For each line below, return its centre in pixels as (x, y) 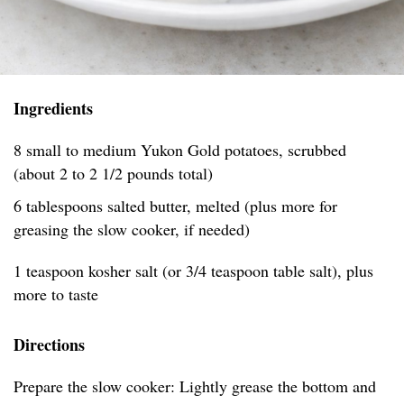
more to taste (56, 294)
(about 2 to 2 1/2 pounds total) (113, 174)
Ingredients (53, 109)
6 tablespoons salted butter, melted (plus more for (175, 206)
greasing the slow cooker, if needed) (132, 230)
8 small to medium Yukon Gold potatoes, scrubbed (180, 150)
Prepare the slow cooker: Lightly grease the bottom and (195, 386)
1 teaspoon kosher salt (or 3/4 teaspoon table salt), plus (193, 271)
